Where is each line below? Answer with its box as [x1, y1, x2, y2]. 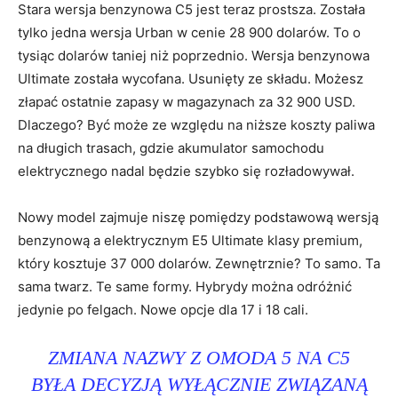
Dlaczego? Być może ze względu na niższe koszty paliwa [18, 115, 375, 133]
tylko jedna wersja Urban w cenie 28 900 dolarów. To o [18, 23, 361, 41]
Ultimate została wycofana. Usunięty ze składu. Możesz [18, 69, 363, 87]
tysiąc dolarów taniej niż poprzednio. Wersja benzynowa [18, 46, 370, 64]
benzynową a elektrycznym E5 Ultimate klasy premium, [18, 231, 362, 249]
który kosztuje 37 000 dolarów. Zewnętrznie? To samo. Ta [18, 254, 380, 272]
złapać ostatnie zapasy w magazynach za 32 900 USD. [18, 92, 355, 110]
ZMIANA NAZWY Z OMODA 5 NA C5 [48, 346, 350, 369]
